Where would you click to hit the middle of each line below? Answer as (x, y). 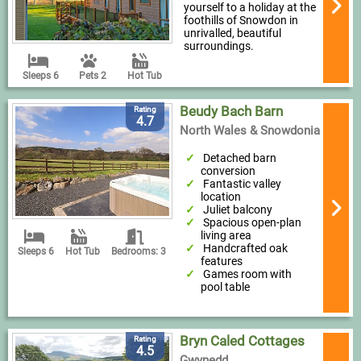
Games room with (248, 274)
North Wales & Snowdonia (249, 131)
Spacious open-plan (253, 223)
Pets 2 (93, 76)
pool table (225, 287)
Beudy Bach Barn (231, 112)
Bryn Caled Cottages (242, 341)
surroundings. (218, 46)
